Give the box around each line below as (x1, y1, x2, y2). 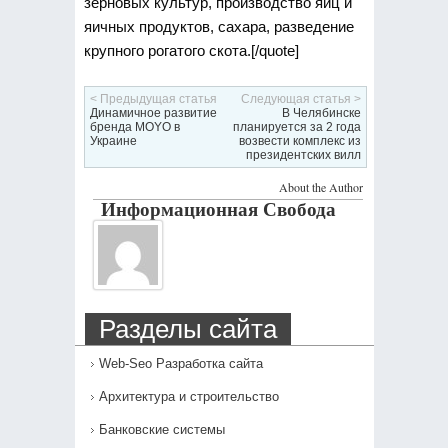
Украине (89, 133, 137, 148)
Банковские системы (98, 421, 225, 437)
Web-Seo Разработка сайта (98, 355, 263, 371)
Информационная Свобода (100, 194, 336, 222)
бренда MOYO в (89, 119, 180, 134)
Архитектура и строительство (98, 388, 279, 404)
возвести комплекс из (238, 133, 361, 148)
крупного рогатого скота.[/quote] (83, 42, 299, 60)
